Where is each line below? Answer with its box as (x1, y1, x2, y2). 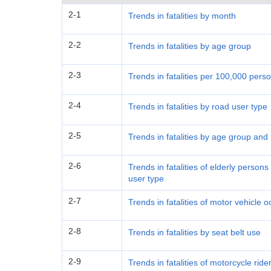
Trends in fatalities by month (128, 11, 236, 21)
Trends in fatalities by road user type (128, 102, 267, 111)
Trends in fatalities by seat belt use (128, 227, 261, 237)
